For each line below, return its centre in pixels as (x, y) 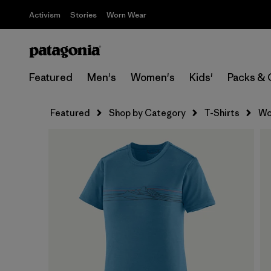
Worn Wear (126, 15)
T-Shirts (222, 113)
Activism (45, 15)
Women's (153, 77)
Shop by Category (147, 113)
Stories (83, 15)
